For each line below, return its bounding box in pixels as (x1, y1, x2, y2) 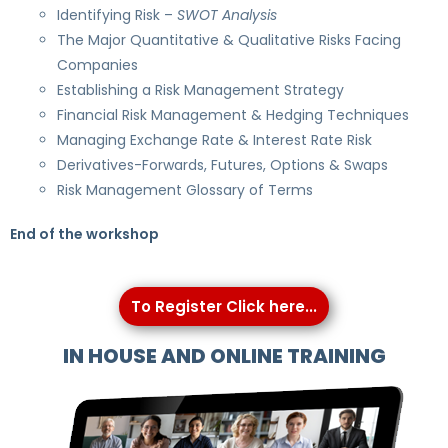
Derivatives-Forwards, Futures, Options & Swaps (57, 155, 388, 176)
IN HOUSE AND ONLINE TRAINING (62, 342, 386, 371)
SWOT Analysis (177, 5, 277, 26)
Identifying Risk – (57, 5, 177, 26)
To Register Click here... (131, 296, 317, 318)
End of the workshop (10, 224, 159, 245)
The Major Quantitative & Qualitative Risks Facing (57, 30, 401, 51)
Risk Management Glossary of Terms (57, 180, 313, 201)
